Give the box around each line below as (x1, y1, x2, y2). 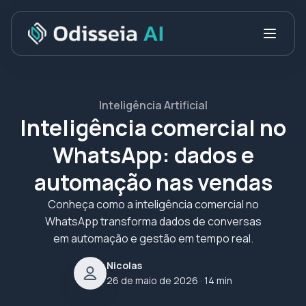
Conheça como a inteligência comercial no (47, 197, 259, 212)
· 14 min (198, 274, 232, 287)
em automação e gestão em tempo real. (53, 231, 253, 246)
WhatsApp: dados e (52, 140, 254, 170)
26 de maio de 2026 (107, 274, 198, 287)
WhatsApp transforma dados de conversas (44, 214, 262, 229)
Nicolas (107, 259, 142, 272)
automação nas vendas (33, 167, 273, 197)
